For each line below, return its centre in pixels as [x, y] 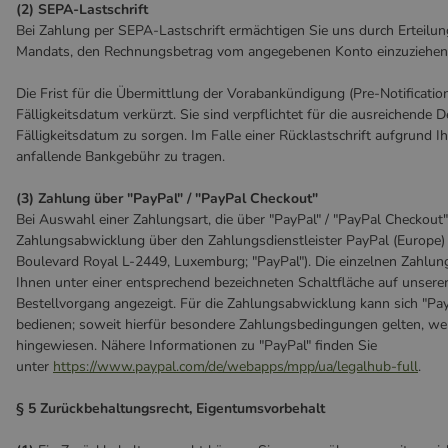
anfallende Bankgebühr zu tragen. [120, 156]
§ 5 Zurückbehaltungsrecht [102, 408]
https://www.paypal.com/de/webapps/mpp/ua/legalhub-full [235, 366]
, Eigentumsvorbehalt [257, 408]
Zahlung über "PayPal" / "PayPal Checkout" [178, 198]
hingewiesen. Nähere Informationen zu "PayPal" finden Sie [196, 345]
